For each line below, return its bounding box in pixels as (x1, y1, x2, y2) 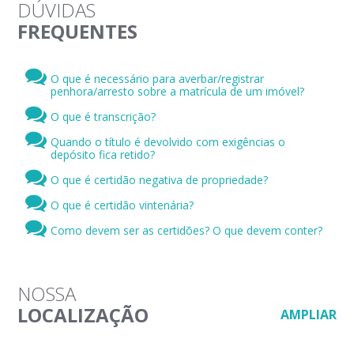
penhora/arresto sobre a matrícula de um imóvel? (51, 83, 305, 99)
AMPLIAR (280, 305, 337, 323)
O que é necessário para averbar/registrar (51, 70, 265, 86)
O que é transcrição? (51, 108, 156, 124)
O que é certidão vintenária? (51, 197, 194, 213)
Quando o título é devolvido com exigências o (51, 134, 286, 149)
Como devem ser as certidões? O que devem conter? (51, 222, 323, 238)
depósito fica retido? (51, 146, 156, 162)
